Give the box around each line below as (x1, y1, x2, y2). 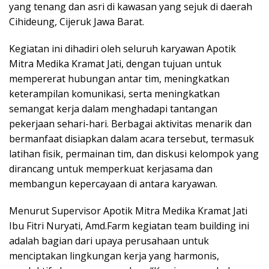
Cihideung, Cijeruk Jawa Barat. (9, 15, 144, 29)
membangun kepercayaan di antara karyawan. (9, 177, 217, 191)
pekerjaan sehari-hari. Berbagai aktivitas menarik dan (9, 117, 252, 131)
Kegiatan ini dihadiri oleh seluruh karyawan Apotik (9, 42, 236, 56)
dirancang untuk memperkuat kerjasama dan (9, 162, 213, 176)
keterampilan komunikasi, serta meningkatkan (9, 87, 220, 101)
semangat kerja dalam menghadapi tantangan (9, 102, 217, 116)
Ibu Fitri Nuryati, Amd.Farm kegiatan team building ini (9, 219, 249, 233)
